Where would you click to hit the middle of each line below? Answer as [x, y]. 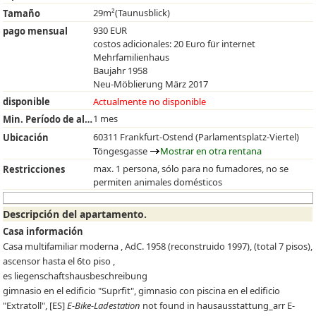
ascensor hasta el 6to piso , [59, 261]
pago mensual [36, 31]
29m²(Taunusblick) [132, 12]
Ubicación [26, 137]
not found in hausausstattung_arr [213, 305]
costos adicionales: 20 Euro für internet [175, 44]
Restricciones [34, 169]
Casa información [43, 231]
